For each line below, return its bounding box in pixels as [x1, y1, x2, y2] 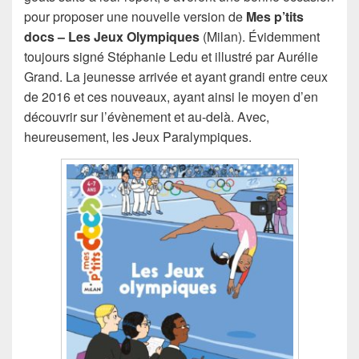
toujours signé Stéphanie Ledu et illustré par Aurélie [24, 47, 318, 67]
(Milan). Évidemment [203, 27, 320, 46]
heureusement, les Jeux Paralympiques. [24, 127, 252, 147]
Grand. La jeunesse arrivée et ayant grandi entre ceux [24, 67, 328, 87]
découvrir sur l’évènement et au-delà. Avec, [24, 107, 269, 127]
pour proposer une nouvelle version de [24, 7, 243, 26]
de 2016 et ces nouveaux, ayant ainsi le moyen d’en [24, 87, 318, 107]
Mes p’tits [243, 7, 304, 26]
